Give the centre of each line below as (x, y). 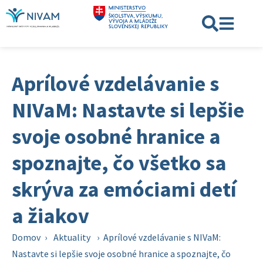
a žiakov (50, 216)
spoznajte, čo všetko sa (119, 163)
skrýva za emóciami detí (124, 189)
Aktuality (72, 237)
